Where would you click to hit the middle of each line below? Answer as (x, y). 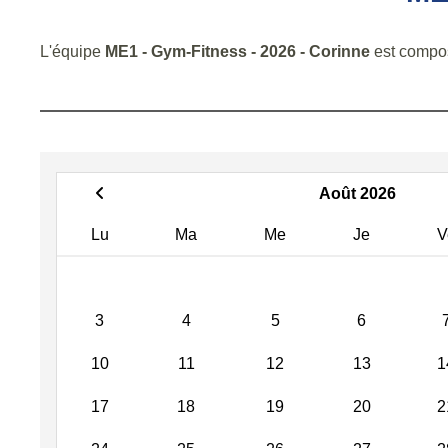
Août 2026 (357, 193)
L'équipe (72, 51)
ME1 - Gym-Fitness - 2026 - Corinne (237, 51)
